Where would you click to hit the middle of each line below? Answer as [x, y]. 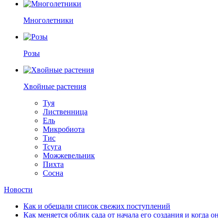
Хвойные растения [55, 86]
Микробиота [64, 129]
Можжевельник [69, 155]
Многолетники [48, 20]
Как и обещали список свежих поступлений [97, 206]
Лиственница [65, 112]
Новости [18, 190]
